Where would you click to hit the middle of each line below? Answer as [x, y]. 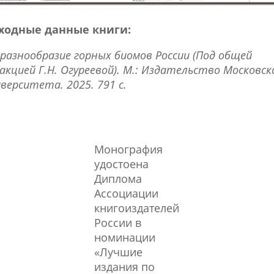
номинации [125, 237]
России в [118, 222]
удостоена [122, 164]
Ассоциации [127, 193]
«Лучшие [119, 252]
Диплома [118, 178]
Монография [129, 149]
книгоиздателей [137, 208]
